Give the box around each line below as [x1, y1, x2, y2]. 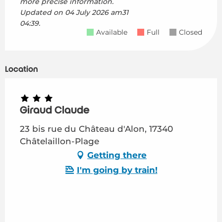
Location [5, 65, 38, 74]
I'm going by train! [76, 165, 158, 175]
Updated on [20, 8, 63, 17]
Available [96, 28, 127, 37]
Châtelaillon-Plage [20, 136, 99, 147]
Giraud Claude [20, 105, 90, 116]
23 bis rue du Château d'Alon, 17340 [20, 124, 173, 134]
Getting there [87, 150, 147, 160]
